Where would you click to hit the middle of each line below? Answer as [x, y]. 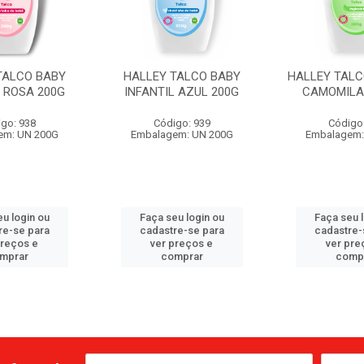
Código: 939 [182, 123]
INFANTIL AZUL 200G [182, 92]
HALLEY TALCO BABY [182, 76]
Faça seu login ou [182, 217]
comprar [182, 256]
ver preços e [182, 243]
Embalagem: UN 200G [182, 134]
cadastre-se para [182, 230]
